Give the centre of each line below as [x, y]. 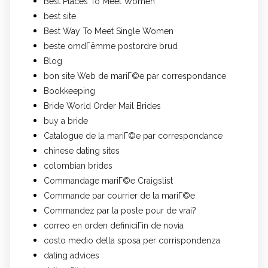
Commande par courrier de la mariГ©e [119, 195]
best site [60, 16]
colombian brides [78, 165]
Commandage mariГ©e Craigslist [108, 180]
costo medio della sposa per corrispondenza [132, 240]
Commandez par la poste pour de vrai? [120, 210]
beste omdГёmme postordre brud [111, 46]
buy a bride [66, 121]
